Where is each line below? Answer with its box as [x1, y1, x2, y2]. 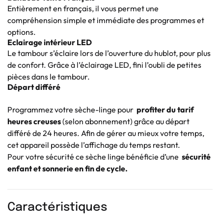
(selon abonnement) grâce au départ [61, 116, 190, 126]
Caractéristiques [7, 201, 107, 214]
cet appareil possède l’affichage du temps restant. [7, 139, 180, 150]
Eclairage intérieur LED [7, 37, 92, 47]
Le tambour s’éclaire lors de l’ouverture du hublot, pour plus [7, 48, 211, 58]
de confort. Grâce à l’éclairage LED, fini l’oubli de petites [7, 59, 201, 70]
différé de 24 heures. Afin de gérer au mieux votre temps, [7, 128, 204, 138]
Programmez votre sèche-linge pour [7, 104, 137, 114]
